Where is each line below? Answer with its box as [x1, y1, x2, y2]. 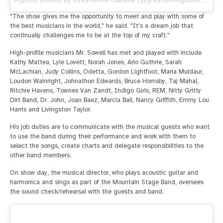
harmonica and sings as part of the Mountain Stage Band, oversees [10, 178, 204, 187]
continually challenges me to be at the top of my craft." [10, 31, 170, 40]
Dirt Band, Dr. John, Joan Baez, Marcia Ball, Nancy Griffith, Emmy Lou [10, 96, 209, 105]
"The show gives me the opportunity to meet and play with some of [10, 12, 204, 21]
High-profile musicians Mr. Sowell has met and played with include [10, 49, 202, 57]
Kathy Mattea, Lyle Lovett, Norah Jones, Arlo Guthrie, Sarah [10, 58, 182, 67]
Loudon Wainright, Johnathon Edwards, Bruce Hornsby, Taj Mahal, [10, 77, 199, 86]
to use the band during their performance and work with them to [10, 132, 196, 141]
